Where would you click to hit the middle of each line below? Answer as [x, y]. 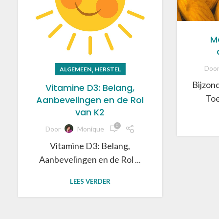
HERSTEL [108, 69]
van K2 [90, 112]
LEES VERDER [90, 181]
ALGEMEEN [75, 69]
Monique [90, 129]
